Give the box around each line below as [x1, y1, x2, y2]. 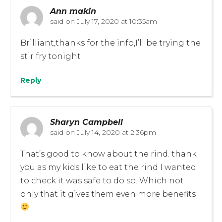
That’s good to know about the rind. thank [20, 149, 197, 159]
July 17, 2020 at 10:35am [75, 16, 157, 26]
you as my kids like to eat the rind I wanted [20, 162, 196, 172]
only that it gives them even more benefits [20, 189, 196, 199]
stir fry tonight [20, 51, 81, 61]
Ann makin [50, 6, 96, 16]
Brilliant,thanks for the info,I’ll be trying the [20, 38, 201, 48]
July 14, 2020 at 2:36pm [75, 127, 156, 137]
